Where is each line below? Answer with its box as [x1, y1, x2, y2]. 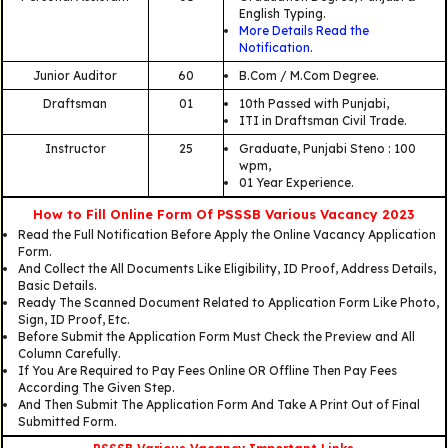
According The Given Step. [17, 380, 175, 396]
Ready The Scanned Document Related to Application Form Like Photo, [17, 295, 439, 311]
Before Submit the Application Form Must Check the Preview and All [17, 329, 415, 345]
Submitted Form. [17, 414, 117, 430]
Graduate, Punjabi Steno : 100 [238, 141, 416, 157]
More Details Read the [238, 23, 369, 39]
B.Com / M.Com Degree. [238, 68, 379, 84]
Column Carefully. [17, 346, 121, 362]
